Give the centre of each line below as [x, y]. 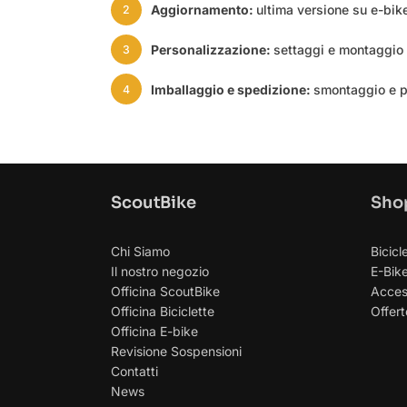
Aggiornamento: [203, 10]
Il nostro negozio [160, 271]
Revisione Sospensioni [177, 351]
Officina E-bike [155, 331]
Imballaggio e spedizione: [232, 89]
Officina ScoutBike [166, 291]
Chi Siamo [141, 251]
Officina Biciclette [163, 311]
